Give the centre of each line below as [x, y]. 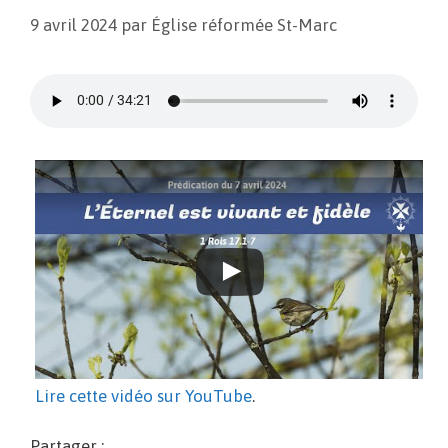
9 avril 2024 [73, 24]
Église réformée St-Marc [244, 24]
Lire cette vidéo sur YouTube [143, 395]
